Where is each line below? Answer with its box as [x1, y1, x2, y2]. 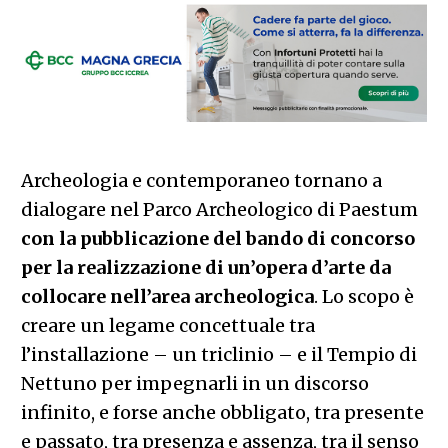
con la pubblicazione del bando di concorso [20, 226, 415, 250]
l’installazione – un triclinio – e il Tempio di [20, 342, 417, 366]
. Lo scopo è [313, 284, 414, 308]
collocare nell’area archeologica [20, 284, 314, 308]
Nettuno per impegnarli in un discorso [20, 371, 369, 395]
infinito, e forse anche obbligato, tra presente [20, 400, 424, 424]
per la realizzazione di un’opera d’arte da [20, 255, 391, 279]
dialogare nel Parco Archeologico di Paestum [20, 197, 418, 221]
